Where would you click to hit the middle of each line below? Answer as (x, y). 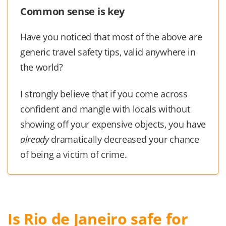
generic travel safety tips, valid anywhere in (108, 52)
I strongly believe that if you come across (104, 94)
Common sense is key (72, 11)
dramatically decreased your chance (124, 139)
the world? (42, 67)
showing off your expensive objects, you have (113, 124)
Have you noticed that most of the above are (111, 37)
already (35, 139)
